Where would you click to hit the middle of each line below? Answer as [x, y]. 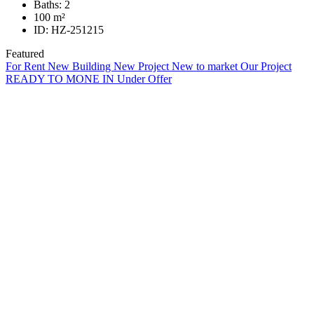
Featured [25, 54]
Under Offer [144, 79]
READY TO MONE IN [61, 79]
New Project [143, 67]
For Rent [27, 67]
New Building [81, 67]
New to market [206, 67]
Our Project [266, 67]
